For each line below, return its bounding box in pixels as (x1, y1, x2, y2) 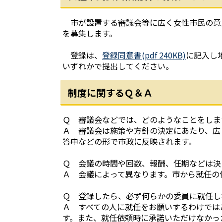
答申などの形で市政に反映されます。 (62, 135, 196, 147)
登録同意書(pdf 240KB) (102, 49, 186, 61)
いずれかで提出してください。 (62, 60, 173, 72)
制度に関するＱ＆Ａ (68, 86, 153, 100)
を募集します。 (62, 27, 117, 39)
